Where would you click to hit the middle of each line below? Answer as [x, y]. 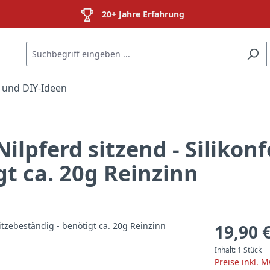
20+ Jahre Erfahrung [143, 14]
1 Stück [250, 250]
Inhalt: [226, 250]
